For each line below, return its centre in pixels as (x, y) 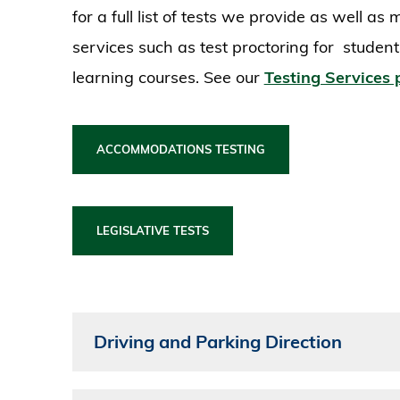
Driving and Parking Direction (217, 342)
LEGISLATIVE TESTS (152, 231)
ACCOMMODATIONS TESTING (180, 150)
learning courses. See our (168, 78)
